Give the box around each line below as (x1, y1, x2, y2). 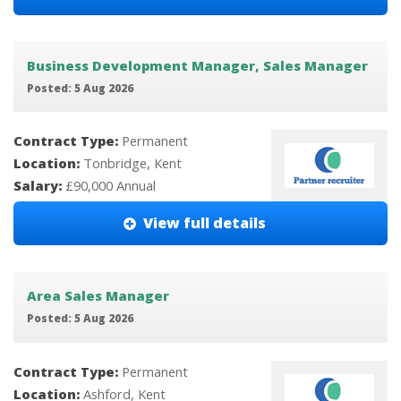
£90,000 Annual (65, 176, 156, 195)
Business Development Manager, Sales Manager (26, 55, 368, 74)
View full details (143, 213, 267, 234)
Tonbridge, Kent (83, 154, 182, 173)
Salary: (13, 176, 65, 195)
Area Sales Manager (26, 286, 169, 305)
